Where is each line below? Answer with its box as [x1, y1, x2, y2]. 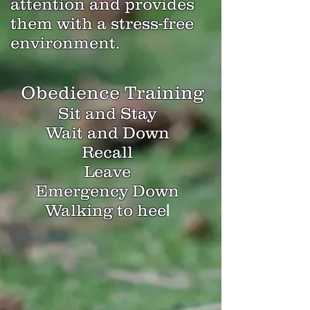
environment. [10, 33, 120, 52]
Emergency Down [35, 181, 179, 200]
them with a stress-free [10, 14, 194, 33]
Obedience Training [15, 82, 204, 103]
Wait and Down [45, 123, 170, 142]
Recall [82, 143, 133, 161]
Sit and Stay [58, 104, 156, 122]
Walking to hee [45, 201, 166, 219]
